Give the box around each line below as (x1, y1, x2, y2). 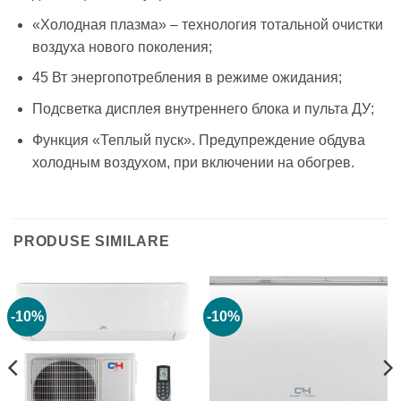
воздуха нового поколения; (31, 38, 212, 55)
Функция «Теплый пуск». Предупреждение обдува (31, 132, 365, 148)
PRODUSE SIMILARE (13, 234, 170, 250)
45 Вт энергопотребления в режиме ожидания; (31, 70, 342, 86)
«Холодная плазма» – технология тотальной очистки (31, 16, 383, 32)
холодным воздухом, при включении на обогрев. (31, 154, 354, 170)
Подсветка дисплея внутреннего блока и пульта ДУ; (31, 101, 374, 117)
